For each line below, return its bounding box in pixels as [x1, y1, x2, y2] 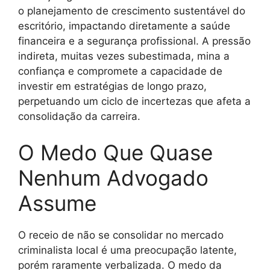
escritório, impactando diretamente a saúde [18, 20, 230, 33]
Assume [18, 190, 96, 216]
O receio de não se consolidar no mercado [18, 228, 224, 241]
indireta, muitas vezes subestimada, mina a [18, 50, 230, 63]
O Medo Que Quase [18, 139, 213, 165]
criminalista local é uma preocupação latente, [18, 243, 237, 256]
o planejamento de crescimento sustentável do [18, 5, 245, 17]
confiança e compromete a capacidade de [18, 65, 222, 78]
